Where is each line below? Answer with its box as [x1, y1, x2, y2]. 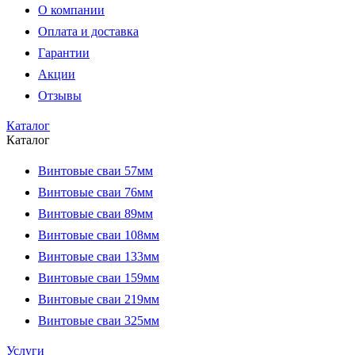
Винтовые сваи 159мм [38, 270, 159, 284]
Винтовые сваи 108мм [38, 227, 159, 242]
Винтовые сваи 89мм [38, 206, 153, 220]
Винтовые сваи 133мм [38, 249, 159, 263]
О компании [38, 2, 105, 17]
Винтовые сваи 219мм [38, 292, 159, 306]
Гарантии [38, 45, 90, 59]
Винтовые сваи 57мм [38, 163, 153, 177]
